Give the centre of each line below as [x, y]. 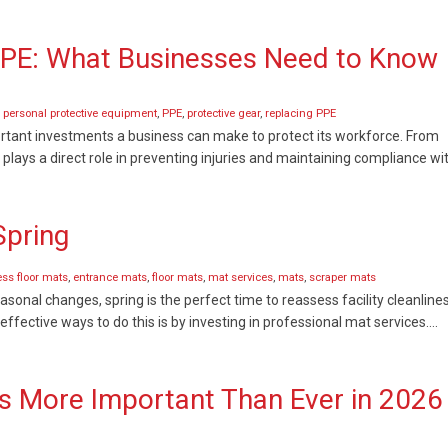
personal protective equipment [80, 113]
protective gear [223, 113]
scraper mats [342, 277]
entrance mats [110, 277]
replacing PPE [300, 113]
